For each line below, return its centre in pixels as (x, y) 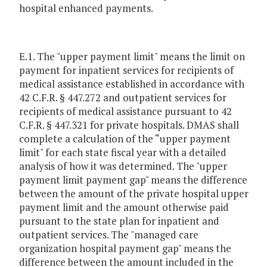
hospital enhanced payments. (86, 8)
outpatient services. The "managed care (109, 235)
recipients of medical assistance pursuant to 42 (125, 111)
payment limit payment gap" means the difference (133, 180)
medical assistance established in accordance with (132, 84)
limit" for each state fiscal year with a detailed (123, 153)
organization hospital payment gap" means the (125, 249)
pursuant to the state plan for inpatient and (119, 221)
